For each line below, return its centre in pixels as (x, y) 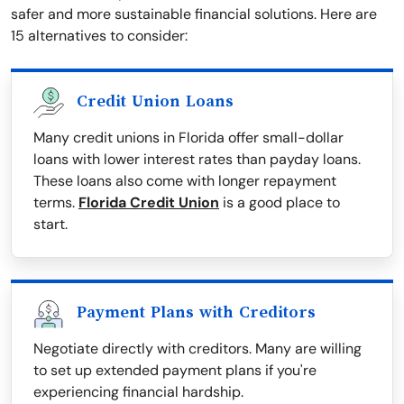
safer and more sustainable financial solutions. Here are (194, 14)
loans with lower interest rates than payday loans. (197, 160)
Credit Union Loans (155, 101)
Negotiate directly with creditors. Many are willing (197, 349)
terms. (56, 203)
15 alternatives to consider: (99, 36)
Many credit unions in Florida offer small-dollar (188, 138)
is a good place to (280, 203)
